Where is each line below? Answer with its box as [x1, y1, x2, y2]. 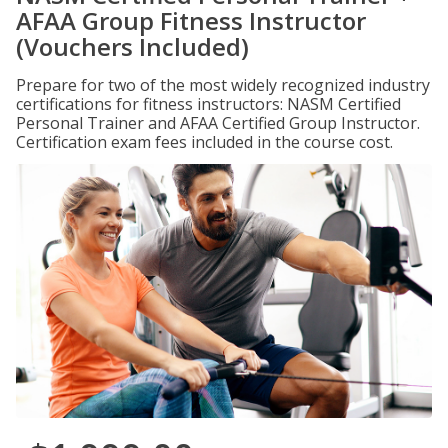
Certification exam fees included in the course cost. [16, 131, 393, 153]
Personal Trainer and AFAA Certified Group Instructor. [16, 112, 420, 134]
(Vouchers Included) [16, 30, 249, 63]
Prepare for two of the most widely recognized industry [16, 74, 430, 96]
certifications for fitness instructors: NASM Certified [16, 93, 401, 115]
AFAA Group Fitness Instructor [16, 4, 366, 37]
